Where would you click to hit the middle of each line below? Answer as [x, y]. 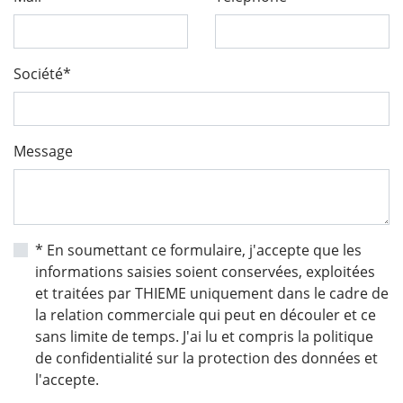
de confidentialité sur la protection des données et [206, 358]
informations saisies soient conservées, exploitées [205, 272]
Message [43, 152]
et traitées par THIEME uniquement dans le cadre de [212, 294]
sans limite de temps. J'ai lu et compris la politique [204, 337]
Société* [42, 74]
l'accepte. [67, 380]
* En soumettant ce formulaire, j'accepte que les [198, 251]
